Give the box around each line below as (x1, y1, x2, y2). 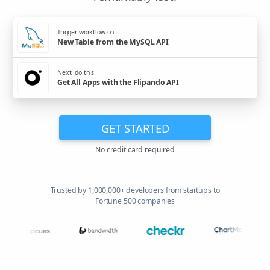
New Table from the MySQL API (57, 36, 169, 47)
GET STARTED (101, 120, 169, 136)
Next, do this (57, 67, 95, 77)
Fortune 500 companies (95, 196, 175, 207)
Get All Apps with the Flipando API (57, 77, 180, 87)
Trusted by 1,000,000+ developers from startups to (50, 185, 220, 196)
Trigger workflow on (57, 27, 115, 36)
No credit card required (95, 145, 175, 155)
